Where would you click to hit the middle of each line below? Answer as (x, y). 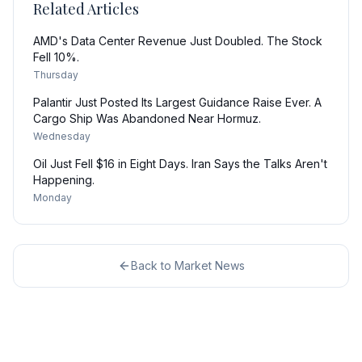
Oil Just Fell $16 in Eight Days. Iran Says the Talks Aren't (180, 164)
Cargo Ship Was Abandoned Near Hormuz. (147, 118)
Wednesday (62, 136)
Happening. (64, 180)
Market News (209, 265)
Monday (53, 198)
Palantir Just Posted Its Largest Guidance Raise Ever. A (177, 102)
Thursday (56, 75)
